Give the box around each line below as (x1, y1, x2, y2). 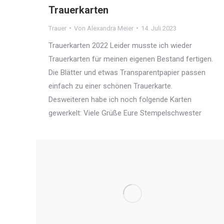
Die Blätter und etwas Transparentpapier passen (48, 67, 205, 77)
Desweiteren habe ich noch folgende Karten (48, 94, 191, 104)
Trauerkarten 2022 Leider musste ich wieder (48, 40, 192, 50)
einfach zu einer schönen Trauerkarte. (48, 81, 176, 90)
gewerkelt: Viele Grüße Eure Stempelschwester (48, 108, 205, 117)
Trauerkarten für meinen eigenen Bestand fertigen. (48, 54, 213, 63)
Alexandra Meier (87, 24, 133, 32)
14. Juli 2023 (141, 24, 176, 32)
